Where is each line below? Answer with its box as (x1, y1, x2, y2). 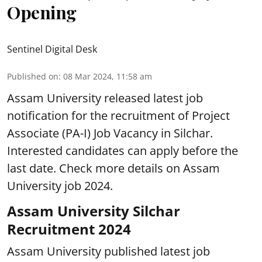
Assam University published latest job (7, 243, 210, 259)
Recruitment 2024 (7, 219, 131, 239)
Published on (7, 71, 58, 82)
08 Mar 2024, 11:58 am (63, 71, 152, 82)
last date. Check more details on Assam (7, 160, 220, 176)
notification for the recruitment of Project (7, 108, 230, 123)
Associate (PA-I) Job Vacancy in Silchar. (7, 125, 213, 141)
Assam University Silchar (7, 201, 180, 220)
